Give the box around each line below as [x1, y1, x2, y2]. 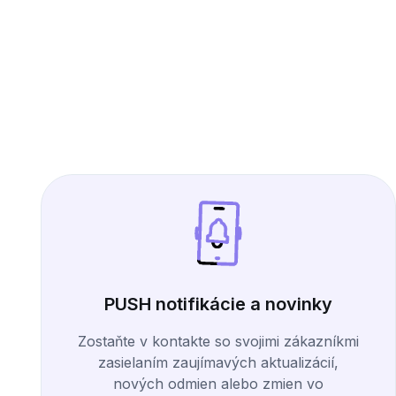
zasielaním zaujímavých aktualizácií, [97, 354, 339, 372]
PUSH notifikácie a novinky [103, 293, 332, 316]
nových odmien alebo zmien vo [112, 375, 324, 393]
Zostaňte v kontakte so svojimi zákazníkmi [77, 332, 359, 351]
